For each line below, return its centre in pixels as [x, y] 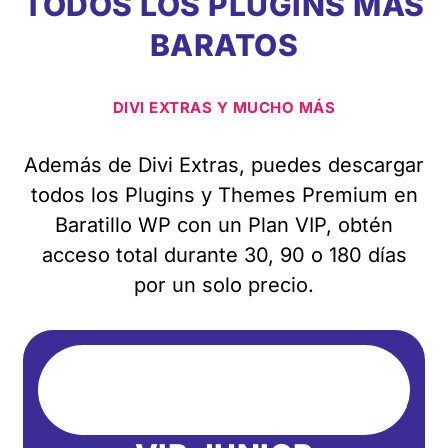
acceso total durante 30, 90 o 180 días [224, 254]
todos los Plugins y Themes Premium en [224, 194]
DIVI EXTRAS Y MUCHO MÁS [224, 107]
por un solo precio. [224, 284]
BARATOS [224, 44]
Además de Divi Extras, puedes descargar [224, 164]
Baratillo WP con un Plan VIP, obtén [224, 224]
